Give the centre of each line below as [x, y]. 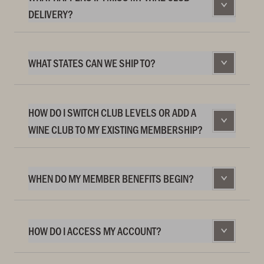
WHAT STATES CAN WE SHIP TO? [92, 63]
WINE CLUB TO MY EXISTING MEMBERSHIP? [115, 129]
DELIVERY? [51, 14]
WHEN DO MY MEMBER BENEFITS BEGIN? [111, 179]
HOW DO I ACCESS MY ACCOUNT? [95, 231]
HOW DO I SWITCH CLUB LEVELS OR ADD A [112, 112]
